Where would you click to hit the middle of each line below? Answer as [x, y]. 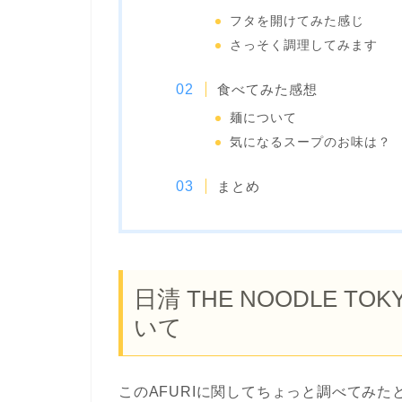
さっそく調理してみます [303, 45]
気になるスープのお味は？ [310, 143]
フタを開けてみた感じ [297, 21]
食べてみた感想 [267, 90]
